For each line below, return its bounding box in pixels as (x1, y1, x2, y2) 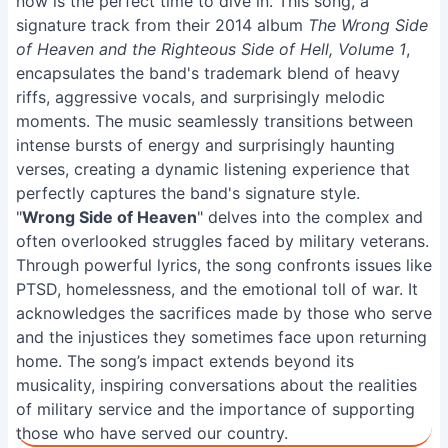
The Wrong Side (308, 15, 428, 35)
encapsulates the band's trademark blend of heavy (16, 63, 400, 83)
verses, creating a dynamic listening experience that (16, 159, 410, 179)
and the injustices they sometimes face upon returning (16, 327, 427, 347)
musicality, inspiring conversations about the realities (16, 375, 417, 395)
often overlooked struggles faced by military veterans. (16, 231, 429, 251)
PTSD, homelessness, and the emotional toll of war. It (16, 279, 418, 299)
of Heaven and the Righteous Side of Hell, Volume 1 (16, 39, 406, 59)
